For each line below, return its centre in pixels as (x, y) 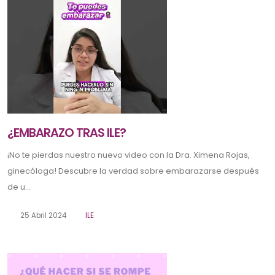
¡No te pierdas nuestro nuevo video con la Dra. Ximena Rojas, (129, 155)
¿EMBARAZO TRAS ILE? (67, 133)
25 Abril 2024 (42, 216)
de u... (19, 187)
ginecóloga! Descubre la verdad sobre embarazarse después (133, 171)
